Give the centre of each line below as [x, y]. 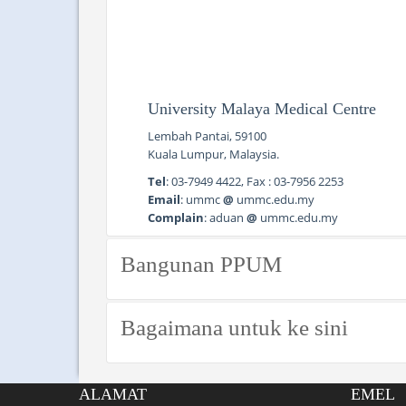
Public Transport [203, 388]
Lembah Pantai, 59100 [207, 136]
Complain [176, 217]
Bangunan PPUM [201, 264]
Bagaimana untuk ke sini [234, 328]
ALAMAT [113, 394]
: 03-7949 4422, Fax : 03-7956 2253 [255, 181]
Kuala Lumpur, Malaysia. [213, 154]
